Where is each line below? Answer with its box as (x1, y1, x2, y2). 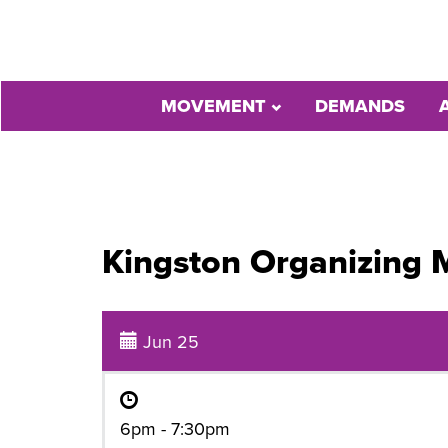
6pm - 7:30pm (120, 418, 230, 440)
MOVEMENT (161, 95, 271, 117)
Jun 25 (138, 331, 199, 353)
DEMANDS (315, 95, 405, 117)
